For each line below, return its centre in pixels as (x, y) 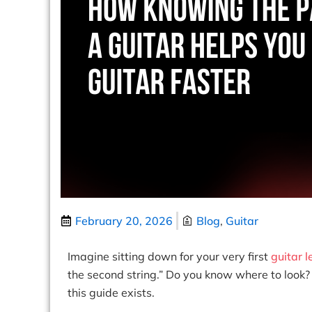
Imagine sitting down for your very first (169, 256)
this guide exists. (111, 292)
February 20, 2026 (124, 221)
